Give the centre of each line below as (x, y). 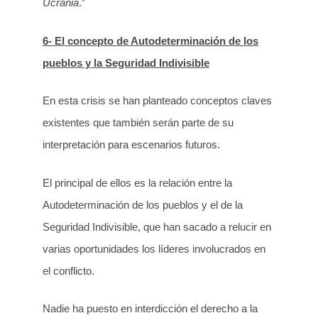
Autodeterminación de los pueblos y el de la (143, 204)
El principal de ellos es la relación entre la (137, 182)
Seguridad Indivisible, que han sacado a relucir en (157, 226)
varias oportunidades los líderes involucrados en (154, 248)
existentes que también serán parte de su (138, 123)
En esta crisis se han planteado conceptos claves (157, 101)
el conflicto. (68, 270)
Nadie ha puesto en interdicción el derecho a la (150, 309)
